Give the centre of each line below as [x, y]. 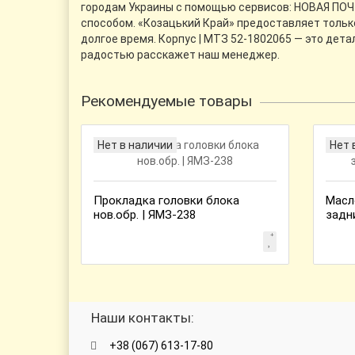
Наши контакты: [143, 318]
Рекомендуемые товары [166, 101]
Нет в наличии [135, 145]
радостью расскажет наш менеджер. [180, 55]
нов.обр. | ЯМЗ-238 [145, 215]
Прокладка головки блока [166, 200]
